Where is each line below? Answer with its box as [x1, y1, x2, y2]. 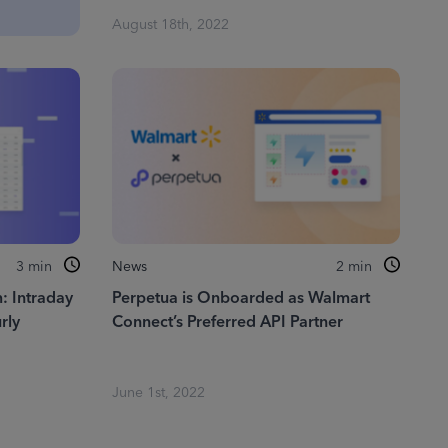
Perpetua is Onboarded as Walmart [111, 284, 370, 312]
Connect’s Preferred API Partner [111, 308, 343, 336]
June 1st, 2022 [111, 381, 205, 405]
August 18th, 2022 [111, 13, 229, 37]
